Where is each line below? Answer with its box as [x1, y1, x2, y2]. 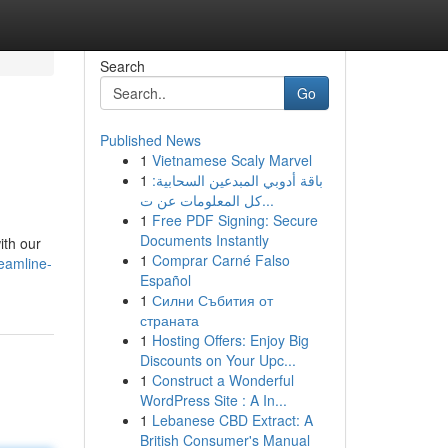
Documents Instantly [139, 230, 269, 250]
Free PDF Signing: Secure [151, 210, 318, 230]
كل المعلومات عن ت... [261, 190, 274, 210]
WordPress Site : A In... [139, 390, 287, 410]
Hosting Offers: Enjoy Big [151, 330, 309, 350]
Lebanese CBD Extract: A [151, 410, 313, 430]
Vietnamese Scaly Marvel [151, 150, 312, 170]
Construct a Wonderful [151, 370, 294, 390]
